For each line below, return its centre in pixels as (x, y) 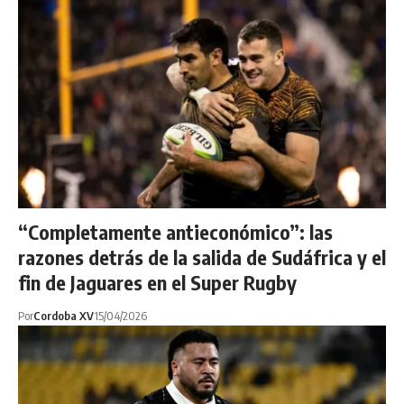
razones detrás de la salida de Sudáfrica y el (202, 257)
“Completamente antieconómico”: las (175, 231)
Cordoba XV (64, 315)
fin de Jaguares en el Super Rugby (157, 282)
